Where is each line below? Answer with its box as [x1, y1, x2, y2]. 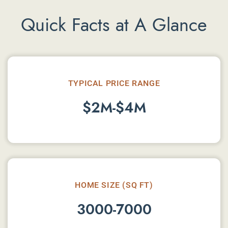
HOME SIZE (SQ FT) [75, 179, 153, 190]
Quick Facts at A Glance [21, 12, 207, 38]
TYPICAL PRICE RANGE [68, 77, 160, 88]
